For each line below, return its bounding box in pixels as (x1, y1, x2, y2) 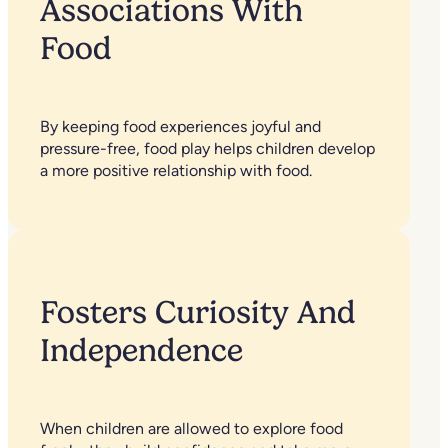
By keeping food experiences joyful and (40, 117, 321, 137)
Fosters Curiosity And (40, 294, 356, 332)
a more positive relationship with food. (40, 161, 312, 181)
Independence (40, 332, 243, 370)
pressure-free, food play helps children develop (40, 139, 375, 159)
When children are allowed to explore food (40, 419, 343, 439)
